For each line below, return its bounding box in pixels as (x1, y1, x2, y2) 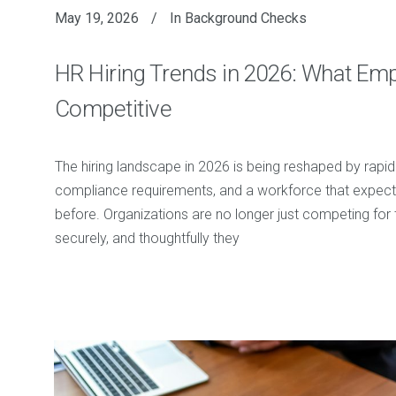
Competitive (54, 95, 172, 123)
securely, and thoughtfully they (54, 230, 240, 247)
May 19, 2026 (54, 10, 139, 27)
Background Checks (184, 10, 307, 27)
